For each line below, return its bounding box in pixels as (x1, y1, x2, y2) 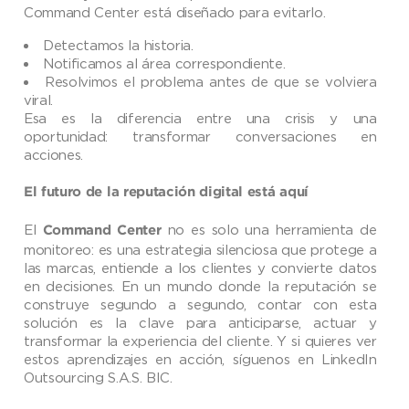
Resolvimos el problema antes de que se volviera (44, 74, 377, 89)
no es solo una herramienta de (161, 222, 377, 237)
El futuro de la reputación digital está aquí (24, 186, 309, 199)
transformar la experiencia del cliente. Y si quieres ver (24, 333, 377, 349)
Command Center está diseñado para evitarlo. (24, 5, 326, 20)
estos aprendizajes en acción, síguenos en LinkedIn (24, 351, 377, 367)
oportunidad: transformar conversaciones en (24, 129, 377, 144)
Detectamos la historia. (43, 37, 194, 53)
